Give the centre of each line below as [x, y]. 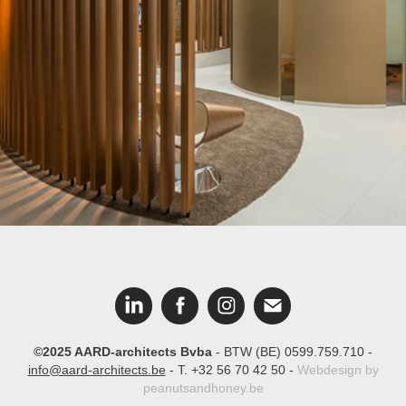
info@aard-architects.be [97, 370]
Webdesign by [338, 370]
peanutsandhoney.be [203, 388]
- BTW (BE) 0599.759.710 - [292, 352]
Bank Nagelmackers [203, 20]
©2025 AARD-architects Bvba [123, 352]
